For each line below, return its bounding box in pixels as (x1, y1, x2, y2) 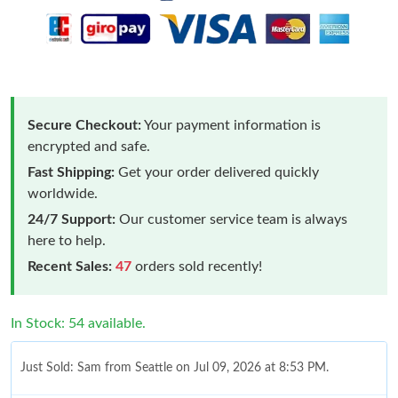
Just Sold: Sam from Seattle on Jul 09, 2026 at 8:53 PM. (20, 361, 329, 374)
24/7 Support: (28, 211, 115, 227)
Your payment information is (141, 117, 321, 132)
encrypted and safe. (28, 139, 150, 154)
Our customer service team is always (115, 211, 347, 227)
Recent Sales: (28, 259, 112, 274)
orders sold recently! (131, 259, 262, 274)
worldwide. (28, 186, 98, 201)
